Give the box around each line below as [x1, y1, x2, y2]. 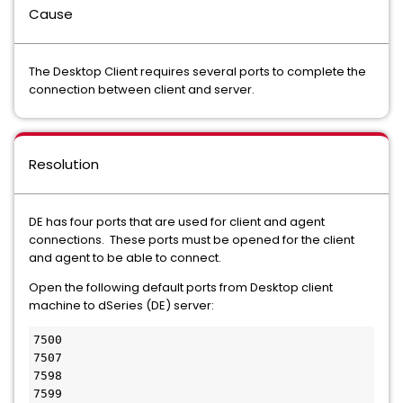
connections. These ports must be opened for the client [29, 231, 354, 248]
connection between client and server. [29, 81, 255, 98]
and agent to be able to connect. [29, 249, 227, 266]
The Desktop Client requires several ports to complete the [29, 63, 366, 80]
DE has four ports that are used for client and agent [29, 213, 325, 230]
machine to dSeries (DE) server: [29, 297, 214, 314]
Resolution [29, 155, 99, 174]
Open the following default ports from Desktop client [29, 279, 333, 296]
